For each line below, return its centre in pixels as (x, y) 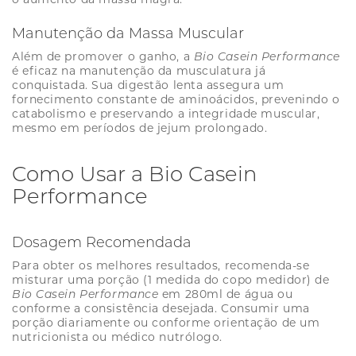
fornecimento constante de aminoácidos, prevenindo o (176, 100)
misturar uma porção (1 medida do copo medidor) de (171, 280)
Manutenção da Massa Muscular (128, 34)
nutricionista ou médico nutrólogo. (118, 337)
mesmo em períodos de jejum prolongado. (140, 128)
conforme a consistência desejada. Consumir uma (161, 309)
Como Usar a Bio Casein (135, 174)
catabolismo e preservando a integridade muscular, (166, 114)
